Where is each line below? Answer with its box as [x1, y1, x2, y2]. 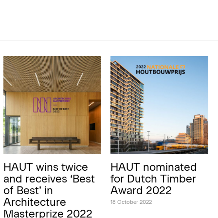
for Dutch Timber [110, 172, 197, 185]
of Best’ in [3, 183, 53, 197]
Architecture [3, 195, 66, 209]
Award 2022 [110, 183, 172, 197]
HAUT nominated [110, 160, 198, 174]
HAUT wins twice [3, 160, 88, 174]
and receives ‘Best [3, 172, 95, 185]
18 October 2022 [110, 199, 152, 205]
